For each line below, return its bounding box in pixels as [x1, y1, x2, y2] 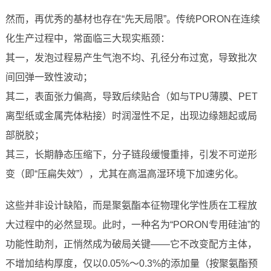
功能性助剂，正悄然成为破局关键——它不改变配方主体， [5, 239, 257, 250]
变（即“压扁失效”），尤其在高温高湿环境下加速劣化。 [5, 169, 244, 180]
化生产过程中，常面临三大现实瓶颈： [5, 33, 170, 44]
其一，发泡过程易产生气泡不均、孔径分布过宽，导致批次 [5, 53, 257, 64]
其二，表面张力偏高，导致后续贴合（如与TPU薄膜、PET [5, 91, 258, 102]
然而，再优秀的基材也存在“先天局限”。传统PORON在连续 [5, 14, 260, 25]
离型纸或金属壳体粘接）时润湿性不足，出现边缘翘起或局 [5, 111, 257, 122]
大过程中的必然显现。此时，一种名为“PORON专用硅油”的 [5, 220, 260, 230]
